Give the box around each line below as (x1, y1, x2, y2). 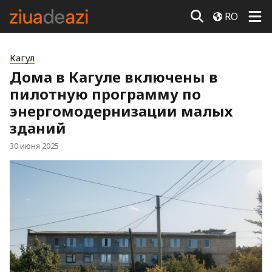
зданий (10, 118, 66, 138)
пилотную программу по (10, 84, 201, 104)
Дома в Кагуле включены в (10, 67, 218, 87)
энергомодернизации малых (10, 101, 233, 121)
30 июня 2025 (10, 140, 59, 151)
